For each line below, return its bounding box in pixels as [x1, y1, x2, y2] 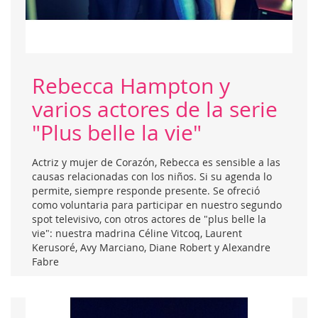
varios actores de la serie [32, 94, 278, 124]
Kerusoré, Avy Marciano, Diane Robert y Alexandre [32, 240, 270, 254]
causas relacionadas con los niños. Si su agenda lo [32, 169, 272, 183]
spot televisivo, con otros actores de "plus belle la [32, 212, 266, 226]
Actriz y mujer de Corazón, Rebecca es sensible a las [32, 155, 280, 169]
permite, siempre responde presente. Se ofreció [32, 183, 260, 197]
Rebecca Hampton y [32, 71, 230, 100]
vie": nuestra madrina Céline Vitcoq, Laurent [32, 226, 242, 240]
